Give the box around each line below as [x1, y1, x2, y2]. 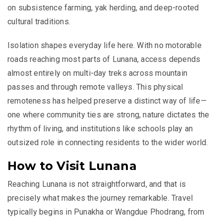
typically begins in [7, 207, 74, 217]
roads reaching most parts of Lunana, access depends [7, 55, 201, 64]
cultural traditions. [7, 17, 70, 27]
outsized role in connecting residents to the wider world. [7, 138, 208, 148]
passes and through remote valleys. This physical [7, 82, 183, 92]
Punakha [74, 207, 104, 217]
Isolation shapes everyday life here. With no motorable [7, 41, 202, 51]
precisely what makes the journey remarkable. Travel [7, 193, 193, 203]
